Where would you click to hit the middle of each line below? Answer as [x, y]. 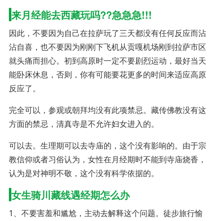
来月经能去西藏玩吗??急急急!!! [81, 14]
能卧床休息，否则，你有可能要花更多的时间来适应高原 [107, 74]
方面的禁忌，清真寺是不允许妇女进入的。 [84, 124]
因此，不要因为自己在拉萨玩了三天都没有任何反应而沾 [107, 33]
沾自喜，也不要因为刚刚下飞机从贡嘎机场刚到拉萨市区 [107, 47]
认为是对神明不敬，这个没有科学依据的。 [84, 173]
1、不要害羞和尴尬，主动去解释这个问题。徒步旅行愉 [106, 213]
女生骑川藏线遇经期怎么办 [70, 194]
